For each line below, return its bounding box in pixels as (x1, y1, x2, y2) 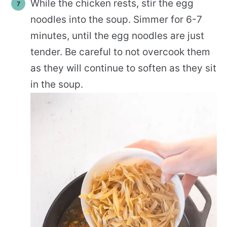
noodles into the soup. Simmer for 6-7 (30, 13, 202, 25)
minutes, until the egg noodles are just (30, 29, 204, 42)
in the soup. (30, 78, 83, 90)
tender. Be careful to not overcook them (30, 46, 210, 58)
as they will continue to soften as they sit (30, 62, 216, 74)
